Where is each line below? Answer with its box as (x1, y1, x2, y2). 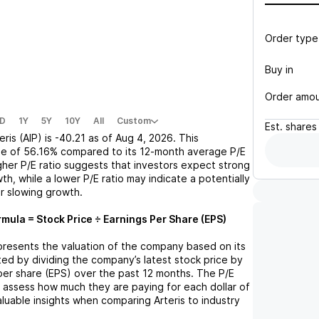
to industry (185, 294, 240, 306)
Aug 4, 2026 (115, 132, 173, 144)
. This (173, 132, 199, 144)
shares (286, 120, 317, 132)
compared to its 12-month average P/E (61, 145, 246, 157)
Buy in (265, 63, 293, 75)
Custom (117, 115, 151, 126)
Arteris (154, 294, 185, 306)
